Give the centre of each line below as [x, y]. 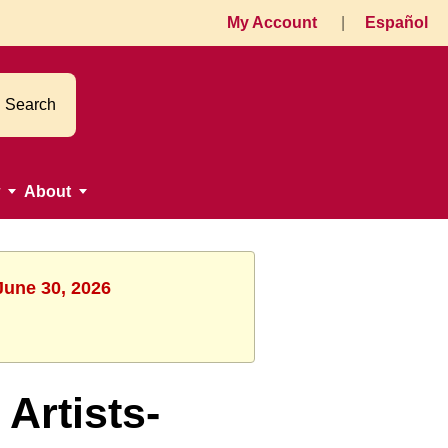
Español [396, 22]
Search [30, 105]
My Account [272, 22]
